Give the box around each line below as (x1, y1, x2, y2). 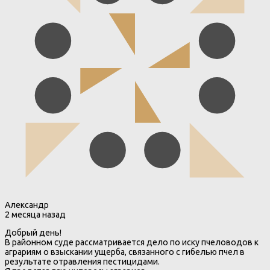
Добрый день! (5, 228, 61, 238)
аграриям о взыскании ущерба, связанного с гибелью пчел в (5, 247, 245, 257)
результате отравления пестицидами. (5, 257, 160, 267)
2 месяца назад (5, 210, 66, 220)
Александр (5, 200, 49, 210)
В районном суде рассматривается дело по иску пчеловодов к (5, 237, 259, 248)
